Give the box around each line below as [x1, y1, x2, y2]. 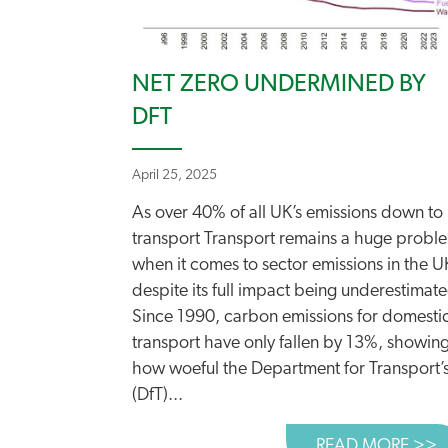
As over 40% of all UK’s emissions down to [132, 204, 443, 223]
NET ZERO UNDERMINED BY [132, 73, 426, 97]
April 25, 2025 [132, 168, 217, 183]
